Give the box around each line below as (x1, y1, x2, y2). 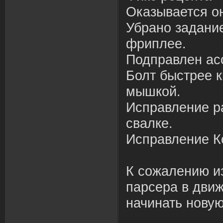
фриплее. (126, 36, 186, 51)
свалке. (126, 116, 173, 131)
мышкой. (126, 84, 181, 99)
